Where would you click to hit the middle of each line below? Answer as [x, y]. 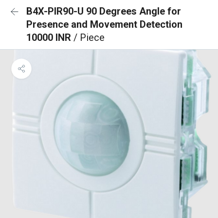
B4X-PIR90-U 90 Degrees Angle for [104, 11]
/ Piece [89, 37]
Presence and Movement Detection [104, 24]
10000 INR [50, 37]
